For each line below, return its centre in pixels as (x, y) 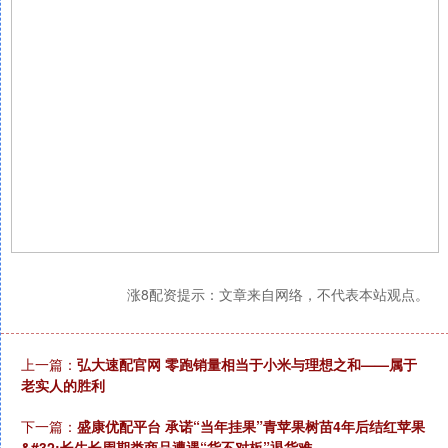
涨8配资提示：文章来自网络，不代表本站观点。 (278, 294)
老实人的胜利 (63, 385)
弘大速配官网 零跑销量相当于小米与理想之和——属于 (247, 364)
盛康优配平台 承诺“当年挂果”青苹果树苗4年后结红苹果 (251, 426)
